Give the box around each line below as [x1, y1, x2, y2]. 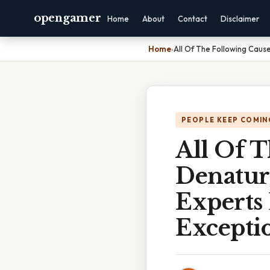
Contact [178, 14, 208, 24]
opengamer [34, 11, 101, 25]
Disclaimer [221, 14, 260, 24]
